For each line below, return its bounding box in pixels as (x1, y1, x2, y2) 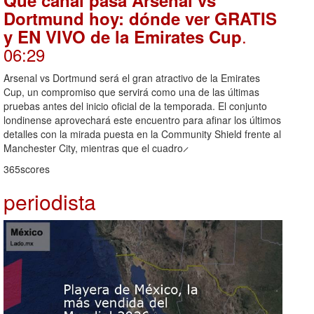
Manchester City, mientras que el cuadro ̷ (4, 141, 186, 156)
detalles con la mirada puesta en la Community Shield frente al (4, 127, 281, 142)
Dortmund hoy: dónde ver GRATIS (4, 6, 277, 31)
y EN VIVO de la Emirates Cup (4, 25, 242, 49)
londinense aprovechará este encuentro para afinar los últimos (4, 113, 281, 128)
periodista (4, 186, 96, 217)
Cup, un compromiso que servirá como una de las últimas (4, 85, 259, 100)
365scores (4, 162, 50, 177)
